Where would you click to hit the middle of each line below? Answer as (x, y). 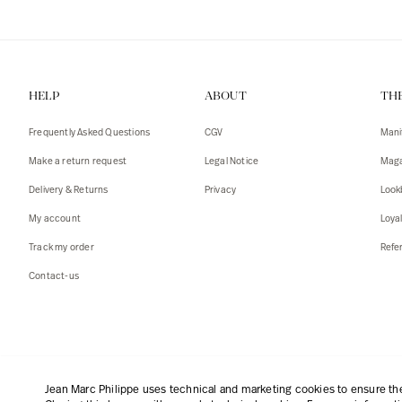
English (83, 371)
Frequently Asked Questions (90, 134)
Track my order (61, 249)
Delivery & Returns (69, 191)
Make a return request (78, 162)
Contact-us (54, 277)
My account (55, 220)
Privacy (220, 191)
